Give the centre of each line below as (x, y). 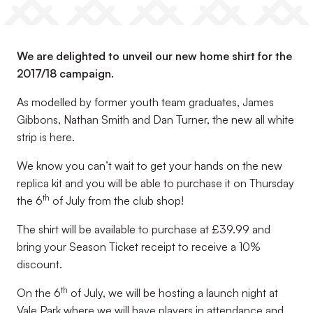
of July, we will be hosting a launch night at (173, 293)
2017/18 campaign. (65, 73)
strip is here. (46, 137)
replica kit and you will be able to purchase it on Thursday (155, 183)
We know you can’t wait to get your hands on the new (150, 166)
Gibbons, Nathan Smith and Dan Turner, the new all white (155, 119)
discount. (39, 264)
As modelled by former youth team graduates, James (145, 102)
